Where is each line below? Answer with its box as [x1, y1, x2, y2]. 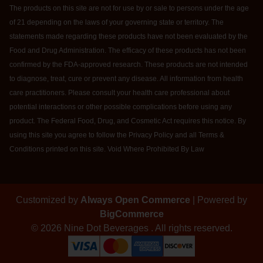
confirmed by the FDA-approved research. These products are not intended [9, 60, 248, 69]
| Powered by [190, 195, 247, 205]
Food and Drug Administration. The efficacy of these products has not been [9, 46, 246, 55]
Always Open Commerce [80, 195, 190, 205]
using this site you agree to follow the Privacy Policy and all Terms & [9, 131, 224, 140]
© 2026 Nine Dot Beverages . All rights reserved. [31, 223, 232, 234]
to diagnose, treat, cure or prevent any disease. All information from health [9, 75, 243, 83]
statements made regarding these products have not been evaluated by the [9, 32, 248, 41]
